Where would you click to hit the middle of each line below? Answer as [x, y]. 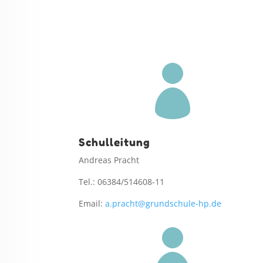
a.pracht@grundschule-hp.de [163, 203]
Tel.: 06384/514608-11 [122, 181]
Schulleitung [115, 142]
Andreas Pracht [109, 160]
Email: [92, 203]
